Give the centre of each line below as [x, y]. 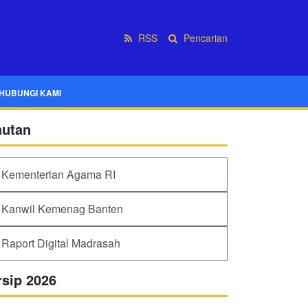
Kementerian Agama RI [58, 174]
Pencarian [204, 37]
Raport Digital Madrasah [61, 243]
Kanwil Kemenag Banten [62, 209]
